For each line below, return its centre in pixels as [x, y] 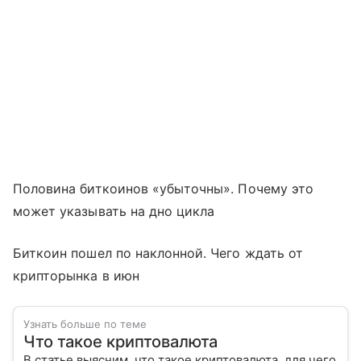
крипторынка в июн [76, 276]
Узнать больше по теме [85, 324]
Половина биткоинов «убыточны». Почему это [163, 189]
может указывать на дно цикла [114, 212]
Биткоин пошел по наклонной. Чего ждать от [158, 253]
